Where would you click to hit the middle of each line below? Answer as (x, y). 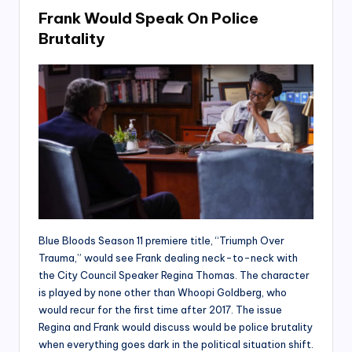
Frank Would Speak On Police (148, 18)
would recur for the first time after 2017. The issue (160, 309)
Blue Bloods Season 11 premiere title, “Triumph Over (161, 240)
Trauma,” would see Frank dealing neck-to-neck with (168, 257)
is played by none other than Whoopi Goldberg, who (163, 292)
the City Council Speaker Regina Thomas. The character (174, 275)
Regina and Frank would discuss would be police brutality (176, 326)
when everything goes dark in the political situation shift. (176, 344)
